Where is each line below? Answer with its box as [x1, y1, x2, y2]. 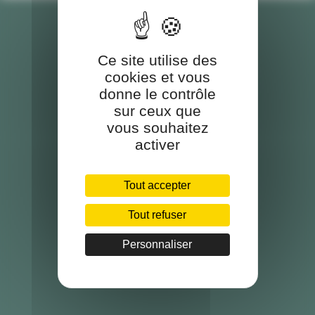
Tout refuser [128, 209, 187, 221]
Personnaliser [122, 238, 193, 250]
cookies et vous [105, 69, 210, 85]
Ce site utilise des [98, 52, 217, 68]
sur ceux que [114, 103, 201, 119]
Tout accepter [124, 179, 191, 191]
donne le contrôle [99, 86, 216, 102]
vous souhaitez [106, 120, 209, 136]
